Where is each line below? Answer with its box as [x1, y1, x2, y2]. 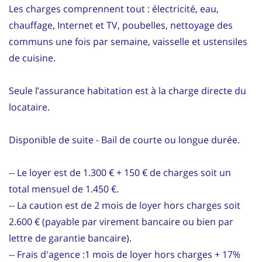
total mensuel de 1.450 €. [9, 182, 119, 195]
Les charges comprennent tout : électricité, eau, [9, 2, 219, 15]
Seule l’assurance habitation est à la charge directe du [9, 84, 246, 97]
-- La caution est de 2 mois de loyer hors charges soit [9, 198, 240, 212]
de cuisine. [9, 51, 56, 64]
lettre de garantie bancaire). [9, 231, 132, 244]
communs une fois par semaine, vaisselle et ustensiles [9, 35, 247, 48]
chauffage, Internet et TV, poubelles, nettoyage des [9, 18, 233, 32]
